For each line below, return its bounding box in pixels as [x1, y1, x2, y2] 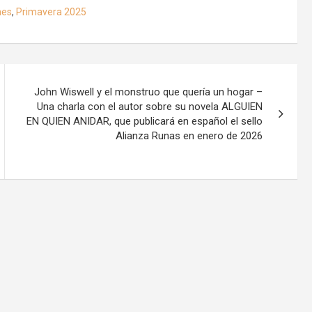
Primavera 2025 [16, 6, 86, 17]
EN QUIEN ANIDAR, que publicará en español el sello [26, 114, 263, 127]
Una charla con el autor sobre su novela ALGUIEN [37, 100, 263, 113]
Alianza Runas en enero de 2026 [116, 129, 263, 142]
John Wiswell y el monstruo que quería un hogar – [34, 85, 263, 98]
